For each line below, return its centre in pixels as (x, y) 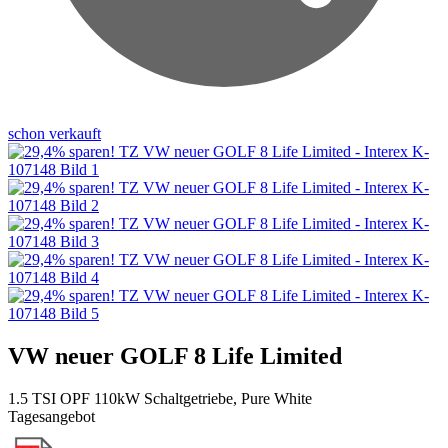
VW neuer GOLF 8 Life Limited (175, 355)
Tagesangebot (51, 416)
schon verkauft (54, 133)
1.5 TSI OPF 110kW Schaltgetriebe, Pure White (160, 398)
